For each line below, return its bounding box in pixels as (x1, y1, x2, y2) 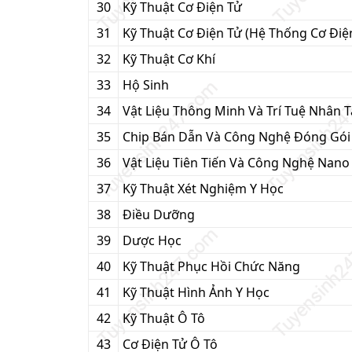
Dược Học (123, 232, 181, 249)
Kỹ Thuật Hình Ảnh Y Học (123, 284, 269, 301)
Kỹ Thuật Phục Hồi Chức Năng (123, 258, 300, 275)
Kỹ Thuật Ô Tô (123, 310, 205, 327)
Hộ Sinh (123, 76, 169, 93)
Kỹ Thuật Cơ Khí (123, 50, 215, 68)
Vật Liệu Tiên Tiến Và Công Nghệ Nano (123, 154, 350, 171)
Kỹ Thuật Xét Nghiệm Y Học (123, 180, 284, 197)
